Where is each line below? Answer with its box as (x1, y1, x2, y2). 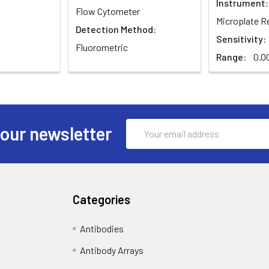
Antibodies (80, 222, 124, 234)
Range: (216, 50, 246, 62)
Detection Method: (76, 23, 156, 35)
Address (125, 134, 159, 146)
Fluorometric (76, 41, 128, 53)
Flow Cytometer (76, 5, 140, 17)
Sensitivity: (216, 32, 266, 44)
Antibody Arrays (80, 244, 144, 256)
